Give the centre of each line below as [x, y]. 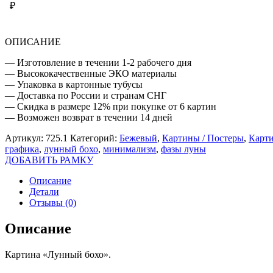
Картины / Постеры [203, 138]
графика [22, 149]
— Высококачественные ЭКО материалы [91, 73]
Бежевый [138, 138]
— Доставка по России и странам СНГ [86, 95]
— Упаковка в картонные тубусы [74, 84]
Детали [44, 191]
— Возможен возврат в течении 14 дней [89, 117]
